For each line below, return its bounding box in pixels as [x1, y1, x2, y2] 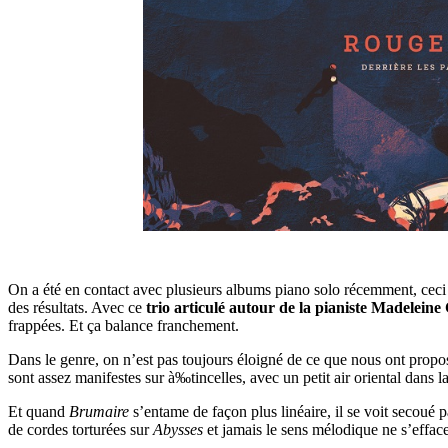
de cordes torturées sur [8, 421, 153, 439]
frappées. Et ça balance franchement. [8, 317, 239, 335]
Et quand [8, 403, 69, 421]
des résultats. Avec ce [8, 299, 146, 317]
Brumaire [69, 403, 129, 421]
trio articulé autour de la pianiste [146, 299, 371, 317]
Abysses [153, 421, 203, 439]
